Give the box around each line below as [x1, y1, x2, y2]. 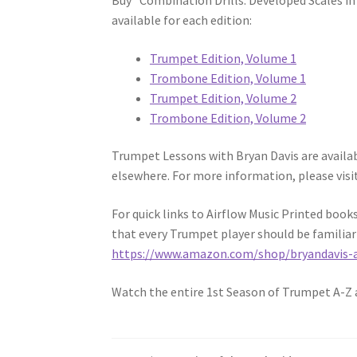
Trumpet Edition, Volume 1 [150, 49, 297, 66]
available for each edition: [112, 12, 253, 29]
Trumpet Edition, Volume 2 [150, 89, 297, 106]
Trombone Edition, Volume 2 [150, 109, 307, 126]
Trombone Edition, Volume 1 [150, 69, 307, 86]
